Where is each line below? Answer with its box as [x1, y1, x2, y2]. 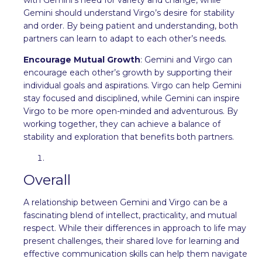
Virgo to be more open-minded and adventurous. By [23, 105, 238, 116]
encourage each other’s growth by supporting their [23, 67, 232, 78]
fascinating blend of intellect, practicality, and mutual [23, 209, 237, 220]
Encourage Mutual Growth [23, 54, 140, 65]
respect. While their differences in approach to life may [23, 222, 246, 233]
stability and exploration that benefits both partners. [23, 131, 234, 142]
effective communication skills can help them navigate [23, 248, 247, 259]
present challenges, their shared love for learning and [23, 235, 239, 246]
